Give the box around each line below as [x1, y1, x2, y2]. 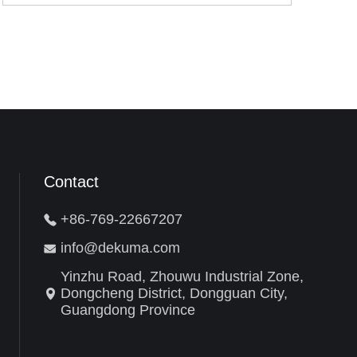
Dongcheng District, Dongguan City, [60, 285, 288, 301]
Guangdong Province [60, 302, 195, 318]
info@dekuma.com [60, 240, 180, 256]
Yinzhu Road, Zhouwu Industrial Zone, [60, 269, 304, 284]
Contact [43, 173, 99, 190]
